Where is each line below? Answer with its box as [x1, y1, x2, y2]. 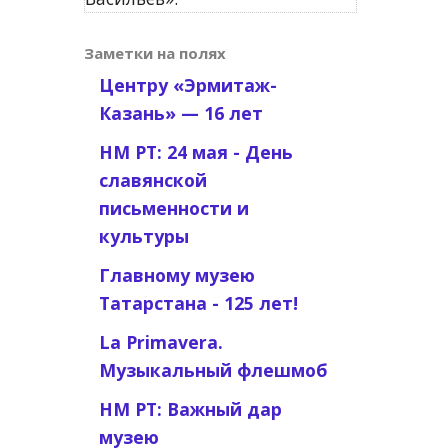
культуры [98, 224, 189, 248]
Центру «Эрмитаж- [98, 73, 277, 97]
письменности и [98, 196, 249, 220]
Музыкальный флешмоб [98, 358, 327, 382]
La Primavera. [98, 330, 223, 354]
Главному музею [98, 263, 255, 287]
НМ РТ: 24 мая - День [98, 140, 293, 164]
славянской [98, 168, 207, 192]
